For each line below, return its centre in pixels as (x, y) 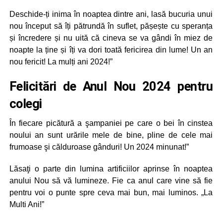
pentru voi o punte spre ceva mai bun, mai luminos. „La (111, 192)
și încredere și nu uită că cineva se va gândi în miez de (111, 38)
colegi (26, 103)
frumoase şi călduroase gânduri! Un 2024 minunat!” (99, 147)
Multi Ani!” (27, 204)
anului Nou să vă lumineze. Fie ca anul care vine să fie (111, 180)
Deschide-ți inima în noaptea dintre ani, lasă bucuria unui (111, 14)
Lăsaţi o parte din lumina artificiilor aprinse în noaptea (111, 168)
